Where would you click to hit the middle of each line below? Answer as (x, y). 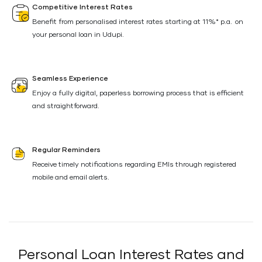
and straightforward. (66, 106)
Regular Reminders (66, 150)
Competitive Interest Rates (82, 8)
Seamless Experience (70, 79)
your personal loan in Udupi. (78, 35)
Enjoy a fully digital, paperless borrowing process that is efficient (138, 94)
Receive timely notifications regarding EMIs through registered (134, 165)
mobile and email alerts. (71, 178)
